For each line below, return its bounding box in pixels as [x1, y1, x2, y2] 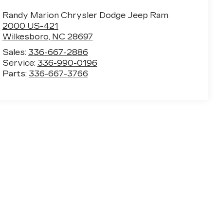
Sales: [2, 47, 28, 57]
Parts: [2, 69, 29, 78]
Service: [2, 58, 37, 68]
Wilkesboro [2, 32, 49, 41]
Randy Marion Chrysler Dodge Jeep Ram [2, 10, 168, 20]
